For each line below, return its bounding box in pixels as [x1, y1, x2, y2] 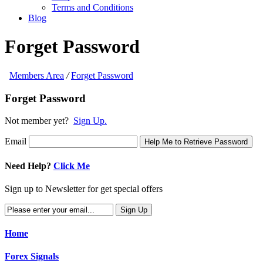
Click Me [53, 160, 90, 171]
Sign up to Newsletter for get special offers [5, 183, 163, 194]
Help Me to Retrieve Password [144, 137, 248, 147]
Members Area [9, 70, 64, 80]
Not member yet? [5, 116, 73, 126]
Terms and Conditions [52, 2, 133, 12]
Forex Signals [5, 251, 59, 262]
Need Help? [5, 160, 51, 171]
